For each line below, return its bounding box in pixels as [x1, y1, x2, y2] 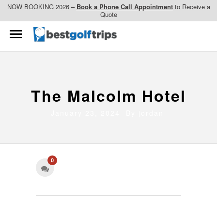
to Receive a [172, 2, 210, 11]
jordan [138, 108, 164, 118]
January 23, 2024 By [50, 108, 139, 118]
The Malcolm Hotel [31, 84, 186, 107]
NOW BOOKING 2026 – [7, 2, 77, 11]
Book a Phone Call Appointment [76, 2, 173, 11]
